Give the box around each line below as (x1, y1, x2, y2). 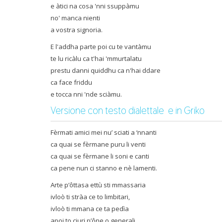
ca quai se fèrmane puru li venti (51, 140, 146, 149)
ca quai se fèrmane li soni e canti (51, 152, 149, 161)
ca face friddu (51, 78, 92, 87)
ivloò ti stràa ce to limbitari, (51, 192, 130, 201)
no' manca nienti (51, 13, 100, 22)
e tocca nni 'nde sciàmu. (51, 90, 122, 99)
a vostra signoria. (51, 25, 103, 34)
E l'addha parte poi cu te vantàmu (51, 42, 151, 51)
